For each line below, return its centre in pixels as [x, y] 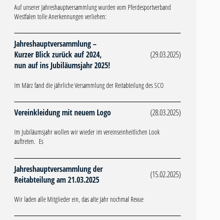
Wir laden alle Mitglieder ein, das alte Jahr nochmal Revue [79, 199]
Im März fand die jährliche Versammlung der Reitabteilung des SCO [89, 85]
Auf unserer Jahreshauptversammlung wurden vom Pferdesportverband [92, 7]
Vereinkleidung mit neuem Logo [62, 112]
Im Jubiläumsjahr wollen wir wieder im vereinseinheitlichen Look [87, 132]
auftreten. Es [28, 141]
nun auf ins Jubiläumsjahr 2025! [62, 66]
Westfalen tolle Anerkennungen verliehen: [60, 16]
